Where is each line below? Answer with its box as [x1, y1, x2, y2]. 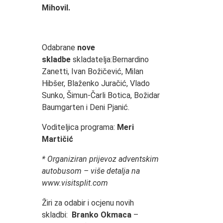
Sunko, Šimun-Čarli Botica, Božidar [41, 91, 160, 101]
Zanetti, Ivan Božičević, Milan [41, 67, 143, 77]
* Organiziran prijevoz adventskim [41, 154, 159, 164]
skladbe [41, 55, 73, 65]
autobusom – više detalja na [41, 166, 140, 176]
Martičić [41, 134, 73, 144]
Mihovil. [41, 3, 70, 13]
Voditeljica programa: [41, 122, 115, 132]
